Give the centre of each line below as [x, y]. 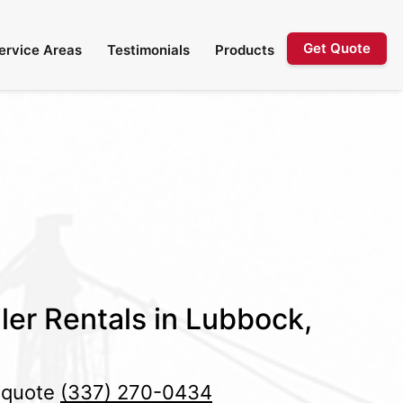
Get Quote [337, 48]
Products [245, 50]
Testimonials [148, 50]
